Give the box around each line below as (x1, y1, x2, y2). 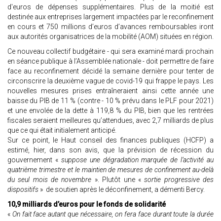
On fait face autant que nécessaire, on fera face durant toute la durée (12, 210, 214, 219)
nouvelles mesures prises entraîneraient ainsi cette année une (7, 87, 214, 95)
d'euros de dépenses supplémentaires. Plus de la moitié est (7, 3, 214, 11)
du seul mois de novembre (7, 176, 92, 184)
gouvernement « (7, 156, 58, 164)
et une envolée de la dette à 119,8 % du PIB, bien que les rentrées (7, 107, 214, 115)
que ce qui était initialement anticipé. (7, 126, 116, 135)
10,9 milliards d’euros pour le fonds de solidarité (7, 200, 166, 209)
